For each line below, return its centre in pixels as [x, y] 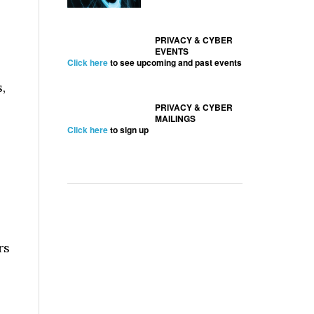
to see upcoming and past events [175, 63]
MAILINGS [175, 119]
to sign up [128, 130]
